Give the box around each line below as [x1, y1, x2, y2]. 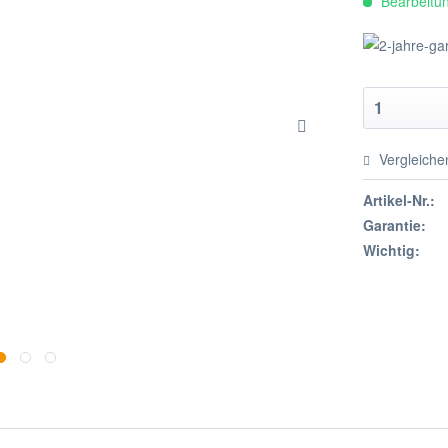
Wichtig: [363, 240, 421, 260]
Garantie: [363, 215, 427, 235]
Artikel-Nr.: [363, 190, 436, 210]
